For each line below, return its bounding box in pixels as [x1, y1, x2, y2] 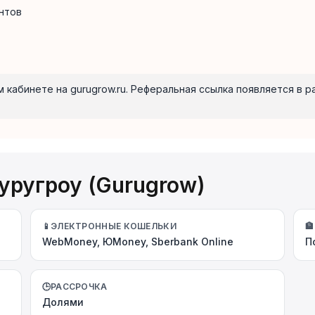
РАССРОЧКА [50, 281, 108, 292]
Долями [41, 295, 84, 308]
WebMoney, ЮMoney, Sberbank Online [41, 235, 233, 247]
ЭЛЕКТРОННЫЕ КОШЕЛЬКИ [50, 220, 176, 231]
